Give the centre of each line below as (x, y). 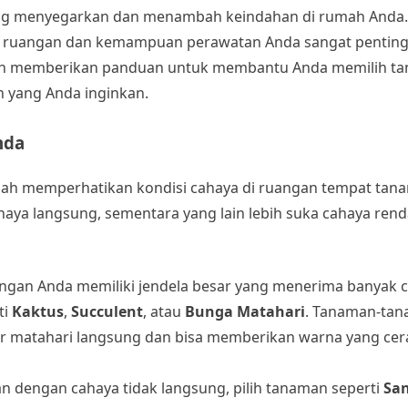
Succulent (107, 311)
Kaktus (38, 311)
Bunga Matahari (245, 311)
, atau (164, 311)
